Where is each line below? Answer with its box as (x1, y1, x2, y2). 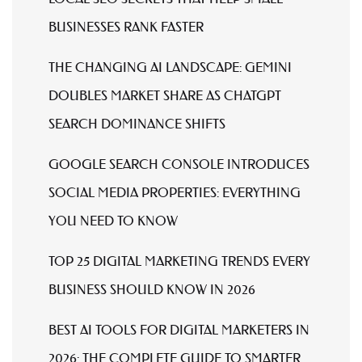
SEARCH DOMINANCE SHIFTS (48, 115, 225, 132)
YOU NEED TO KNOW (48, 212, 178, 229)
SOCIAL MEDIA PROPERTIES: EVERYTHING (48, 183, 301, 200)
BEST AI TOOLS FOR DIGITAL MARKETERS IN (48, 321, 309, 338)
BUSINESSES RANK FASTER (48, 18, 204, 35)
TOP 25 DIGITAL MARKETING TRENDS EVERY (48, 252, 310, 269)
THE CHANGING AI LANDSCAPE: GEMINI (48, 58, 292, 75)
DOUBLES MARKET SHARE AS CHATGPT (48, 86, 281, 103)
